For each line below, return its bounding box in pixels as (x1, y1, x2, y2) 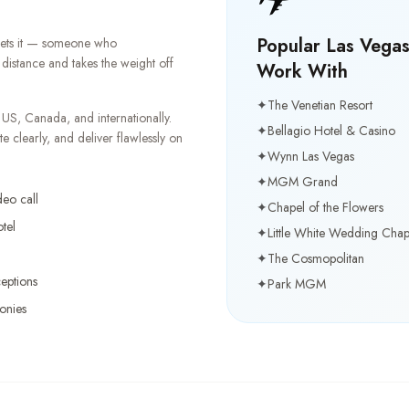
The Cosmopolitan (267, 249, 364, 267)
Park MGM (267, 275, 326, 293)
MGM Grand (267, 173, 338, 191)
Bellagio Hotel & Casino (267, 121, 395, 140)
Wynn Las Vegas (267, 147, 354, 165)
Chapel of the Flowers (267, 198, 383, 216)
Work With (257, 58, 348, 85)
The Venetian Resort (267, 96, 372, 114)
